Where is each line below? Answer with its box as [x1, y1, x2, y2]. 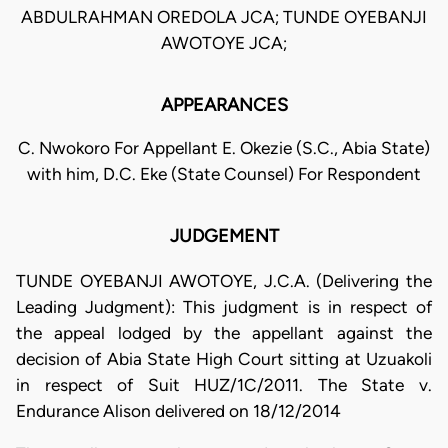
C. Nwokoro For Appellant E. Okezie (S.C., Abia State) [18, 138, 430, 159]
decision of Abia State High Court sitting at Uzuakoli [16, 348, 432, 369]
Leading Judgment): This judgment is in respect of [16, 296, 432, 317]
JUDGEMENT [169, 225, 279, 248]
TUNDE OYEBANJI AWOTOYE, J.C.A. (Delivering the [16, 270, 432, 291]
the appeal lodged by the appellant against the [16, 322, 432, 343]
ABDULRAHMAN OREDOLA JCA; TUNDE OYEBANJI [21, 7, 427, 28]
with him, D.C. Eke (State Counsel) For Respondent [27, 164, 421, 185]
